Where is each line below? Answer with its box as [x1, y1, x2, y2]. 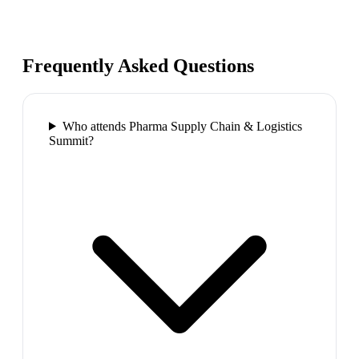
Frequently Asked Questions [22, 54, 254, 76]
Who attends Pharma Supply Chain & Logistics [62, 119, 302, 133]
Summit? [49, 133, 94, 147]
